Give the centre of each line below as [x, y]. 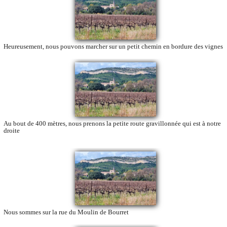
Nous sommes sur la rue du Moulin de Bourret [66, 212]
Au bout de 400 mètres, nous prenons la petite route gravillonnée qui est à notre [112, 123]
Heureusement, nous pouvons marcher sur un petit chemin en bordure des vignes [113, 46]
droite [12, 130]
